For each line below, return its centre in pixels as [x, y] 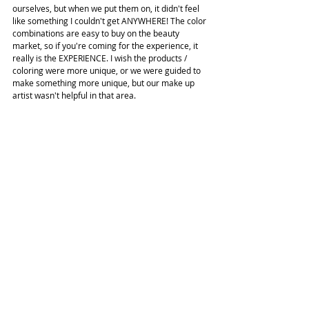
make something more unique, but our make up [104, 82]
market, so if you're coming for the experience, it [106, 45]
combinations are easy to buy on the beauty [97, 33]
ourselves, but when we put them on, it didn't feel [107, 8]
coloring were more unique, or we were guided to [108, 70]
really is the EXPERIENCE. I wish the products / [101, 58]
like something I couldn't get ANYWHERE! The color [110, 20]
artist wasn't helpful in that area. [74, 95]
